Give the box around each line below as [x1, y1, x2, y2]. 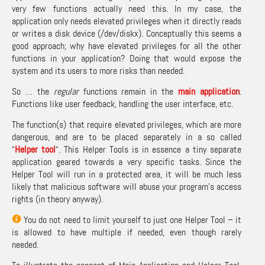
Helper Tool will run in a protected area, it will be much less [12, 168, 241, 180]
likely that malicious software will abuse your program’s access [12, 180, 241, 193]
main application [178, 85, 240, 98]
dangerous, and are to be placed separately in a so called [12, 131, 241, 143]
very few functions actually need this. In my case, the [12, 2, 241, 15]
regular [53, 85, 79, 98]
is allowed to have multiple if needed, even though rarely [12, 226, 241, 238]
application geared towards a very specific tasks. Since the [12, 156, 241, 168]
